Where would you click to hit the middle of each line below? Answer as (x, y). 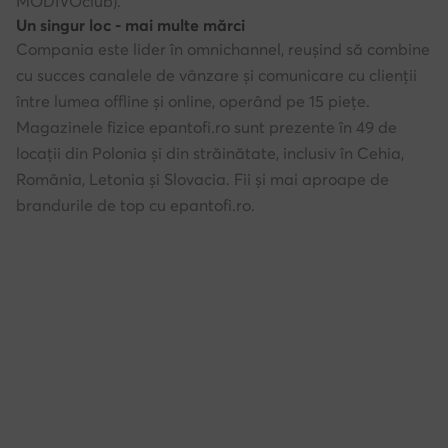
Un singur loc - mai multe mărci (130, 25)
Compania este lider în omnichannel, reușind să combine (223, 49)
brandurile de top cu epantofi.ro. (135, 205)
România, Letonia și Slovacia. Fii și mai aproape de (202, 179)
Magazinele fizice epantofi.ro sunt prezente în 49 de (206, 127)
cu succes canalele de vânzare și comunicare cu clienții (216, 75)
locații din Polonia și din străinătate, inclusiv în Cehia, (210, 153)
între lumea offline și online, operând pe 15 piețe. (193, 101)
